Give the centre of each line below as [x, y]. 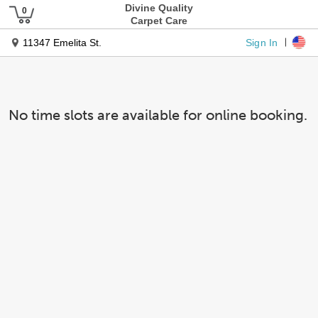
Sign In [262, 42]
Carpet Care [159, 21]
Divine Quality [159, 8]
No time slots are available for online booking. [158, 115]
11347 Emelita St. [62, 43]
